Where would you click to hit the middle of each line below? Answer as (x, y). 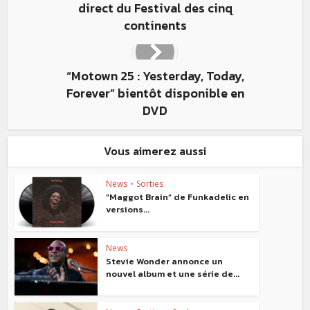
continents (155, 25)
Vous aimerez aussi (155, 151)
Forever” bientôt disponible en (155, 93)
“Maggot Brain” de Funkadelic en (178, 197)
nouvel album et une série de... (173, 273)
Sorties (150, 184)
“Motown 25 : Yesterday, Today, (155, 76)
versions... (128, 209)
